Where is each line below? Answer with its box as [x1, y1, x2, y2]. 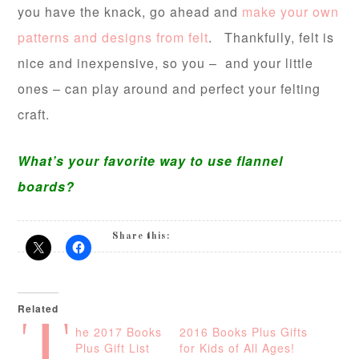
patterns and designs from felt [18, 28, 209, 47]
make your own [242, 2, 340, 22]
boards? [18, 177, 75, 196]
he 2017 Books [75, 324, 163, 341]
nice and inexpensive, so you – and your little [18, 54, 314, 73]
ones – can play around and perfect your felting [18, 79, 321, 99]
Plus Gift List [75, 340, 151, 357]
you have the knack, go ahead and [18, 2, 243, 22]
